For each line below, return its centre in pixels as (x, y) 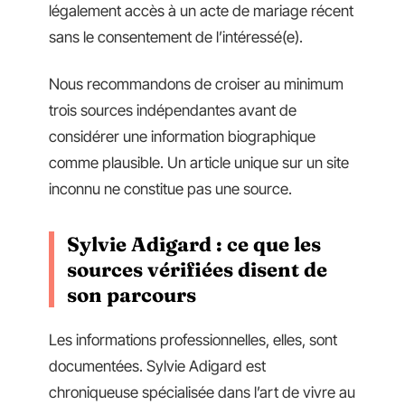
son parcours (132, 294)
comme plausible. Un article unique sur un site (199, 162)
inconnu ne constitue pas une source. (170, 188)
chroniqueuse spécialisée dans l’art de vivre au (202, 393)
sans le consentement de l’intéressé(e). (176, 38)
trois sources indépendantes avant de (173, 110)
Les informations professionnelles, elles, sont (193, 340)
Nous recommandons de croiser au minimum (196, 84)
